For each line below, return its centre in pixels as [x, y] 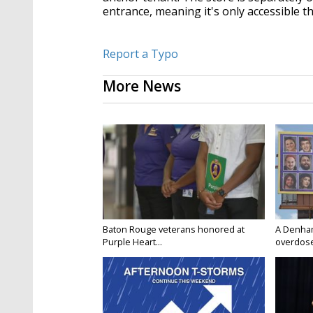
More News [142, 86]
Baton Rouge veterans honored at [174, 230]
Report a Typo [140, 54]
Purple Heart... [132, 242]
